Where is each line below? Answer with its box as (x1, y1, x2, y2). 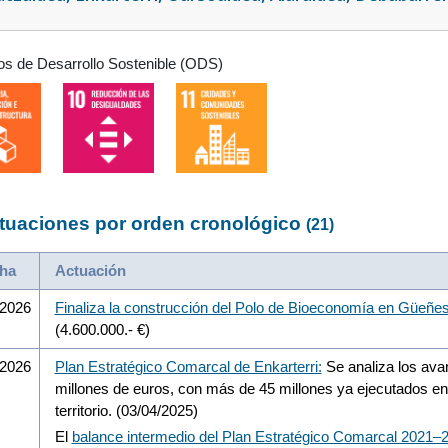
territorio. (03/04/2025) (54, 401, 198, 419)
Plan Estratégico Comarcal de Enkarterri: (54, 357, 322, 375)
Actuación (54, 261, 126, 279)
